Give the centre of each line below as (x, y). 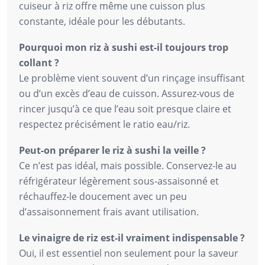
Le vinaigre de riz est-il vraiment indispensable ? (132, 237)
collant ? (39, 62)
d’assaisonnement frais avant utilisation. (109, 211)
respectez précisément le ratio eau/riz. (104, 124)
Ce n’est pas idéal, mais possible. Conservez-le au (128, 165)
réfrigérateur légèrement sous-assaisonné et (119, 181)
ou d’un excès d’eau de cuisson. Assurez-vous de (127, 93)
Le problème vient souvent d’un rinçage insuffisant (132, 78)
